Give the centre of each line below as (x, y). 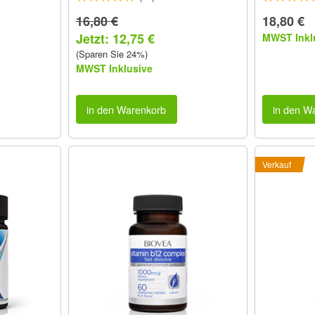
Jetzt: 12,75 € (115, 39)
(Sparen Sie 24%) (111, 54)
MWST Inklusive (114, 69)
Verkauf (276, 164)
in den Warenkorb (127, 109)
